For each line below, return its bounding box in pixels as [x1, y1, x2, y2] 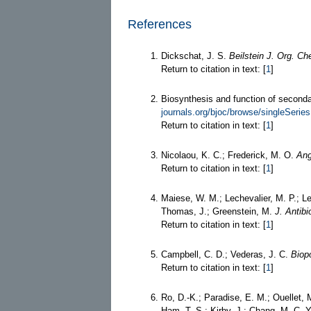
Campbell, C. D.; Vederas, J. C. [161, 249, 291, 260]
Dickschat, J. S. [161, 50, 229, 61]
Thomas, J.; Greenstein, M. [161, 205, 275, 217]
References [128, 17, 192, 31]
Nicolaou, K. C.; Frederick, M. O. [161, 149, 296, 160]
